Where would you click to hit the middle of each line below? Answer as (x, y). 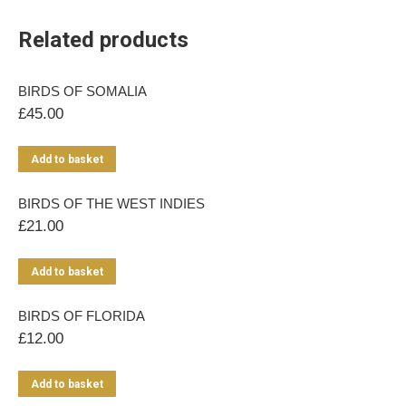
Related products (103, 40)
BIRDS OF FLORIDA (82, 316)
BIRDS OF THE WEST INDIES (111, 203)
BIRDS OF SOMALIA (82, 91)
